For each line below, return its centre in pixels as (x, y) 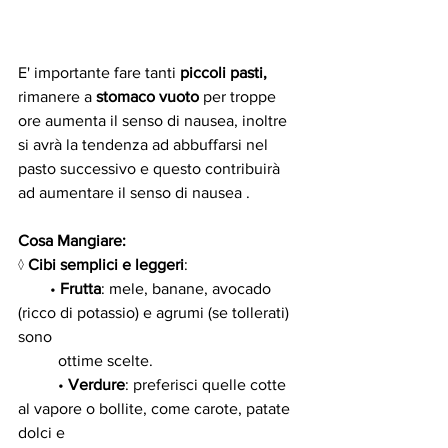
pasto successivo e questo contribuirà (151, 169)
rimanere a (57, 97)
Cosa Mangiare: (72, 241)
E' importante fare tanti (99, 73)
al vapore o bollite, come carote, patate (156, 409)
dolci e (41, 433)
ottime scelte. (85, 361)
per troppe (239, 97)
